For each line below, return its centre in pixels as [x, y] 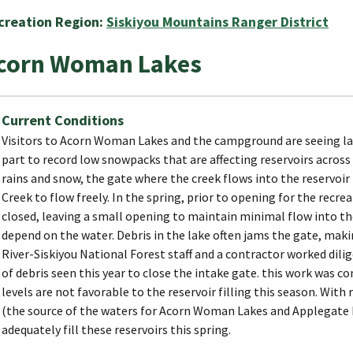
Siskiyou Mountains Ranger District [217, 21]
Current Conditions [63, 120]
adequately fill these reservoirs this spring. [116, 329]
